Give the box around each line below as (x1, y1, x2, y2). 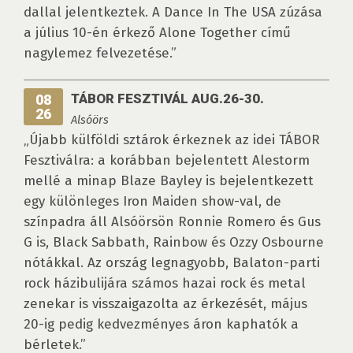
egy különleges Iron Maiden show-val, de (24, 193, 281, 210)
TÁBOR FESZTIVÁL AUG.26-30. (71, 91, 264, 107)
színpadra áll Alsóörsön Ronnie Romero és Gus (24, 214, 321, 231)
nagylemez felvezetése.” (24, 45, 176, 62)
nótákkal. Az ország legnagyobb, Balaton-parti (24, 255, 320, 272)
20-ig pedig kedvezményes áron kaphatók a (24, 316, 299, 333)
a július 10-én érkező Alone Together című (24, 24, 291, 42)
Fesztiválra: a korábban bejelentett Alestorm (24, 152, 310, 169)
